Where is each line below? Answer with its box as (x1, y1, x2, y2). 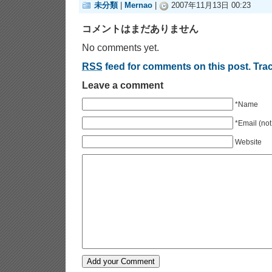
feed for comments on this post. (103, 61, 251, 72)
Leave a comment (82, 80, 163, 90)
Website (235, 138, 262, 146)
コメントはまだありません (82, 23, 199, 34)
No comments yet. (82, 42, 159, 53)
